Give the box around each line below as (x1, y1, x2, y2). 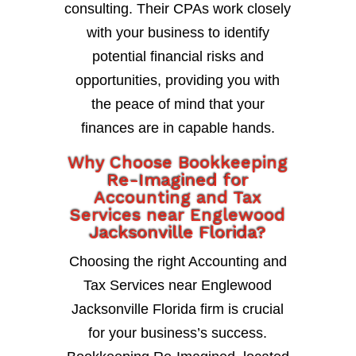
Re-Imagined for (106, 169, 249, 190)
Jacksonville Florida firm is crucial (72, 300, 284, 317)
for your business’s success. (88, 324, 268, 341)
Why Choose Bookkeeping (68, 152, 288, 172)
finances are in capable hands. (80, 119, 275, 136)
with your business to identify (86, 24, 269, 41)
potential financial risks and (91, 48, 264, 64)
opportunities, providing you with (75, 72, 281, 88)
